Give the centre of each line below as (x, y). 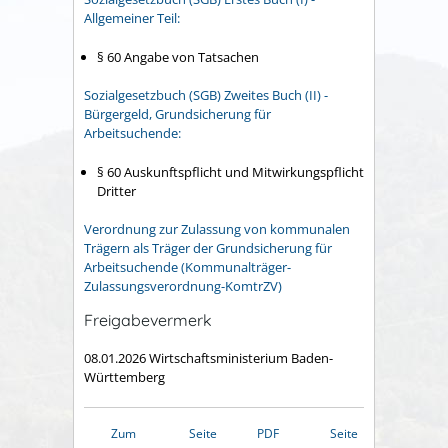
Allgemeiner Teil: (132, 18)
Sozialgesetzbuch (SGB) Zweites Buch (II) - (206, 95)
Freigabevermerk (148, 319)
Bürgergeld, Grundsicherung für (177, 114)
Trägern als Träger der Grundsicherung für (208, 248)
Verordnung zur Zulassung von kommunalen (217, 229)
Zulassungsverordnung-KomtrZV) (183, 286)
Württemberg (124, 377)
